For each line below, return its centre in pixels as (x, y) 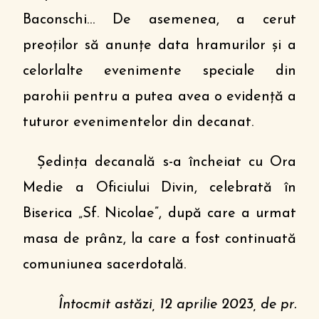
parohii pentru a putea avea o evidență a (159, 97)
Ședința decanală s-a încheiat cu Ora (159, 162)
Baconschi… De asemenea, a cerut (159, 20)
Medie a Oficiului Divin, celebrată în (159, 188)
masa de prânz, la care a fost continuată (159, 239)
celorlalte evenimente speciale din (159, 71)
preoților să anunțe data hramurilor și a (159, 46)
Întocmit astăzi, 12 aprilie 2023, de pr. (177, 305)
